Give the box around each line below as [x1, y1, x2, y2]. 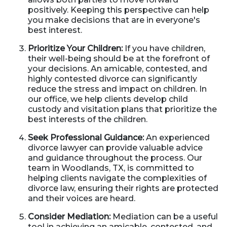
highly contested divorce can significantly [28, 74, 197, 84]
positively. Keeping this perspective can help [28, 5, 209, 15]
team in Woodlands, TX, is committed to [28, 163, 194, 173]
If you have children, [123, 44, 205, 53]
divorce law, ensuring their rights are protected [28, 183, 218, 193]
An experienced [144, 133, 210, 142]
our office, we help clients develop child [28, 94, 188, 104]
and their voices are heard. [28, 194, 135, 203]
